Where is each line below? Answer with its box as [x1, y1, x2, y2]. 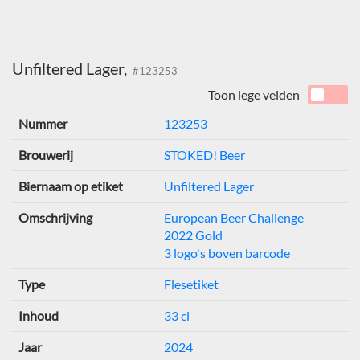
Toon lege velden [208, 87, 300, 103]
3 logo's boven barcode [164, 245, 290, 261]
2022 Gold [164, 227, 223, 243]
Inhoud [18, 308, 59, 324]
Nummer [18, 116, 67, 132]
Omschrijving [18, 210, 92, 226]
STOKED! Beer [164, 147, 245, 163]
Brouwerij [18, 147, 73, 163]
